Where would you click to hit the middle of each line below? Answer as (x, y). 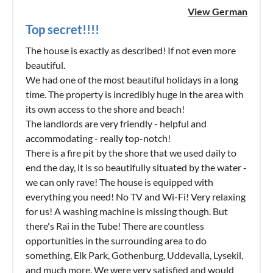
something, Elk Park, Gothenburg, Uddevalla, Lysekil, (134, 255)
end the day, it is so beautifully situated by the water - (136, 167)
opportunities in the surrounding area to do (116, 240)
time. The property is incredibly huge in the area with (135, 94)
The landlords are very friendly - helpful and (116, 123)
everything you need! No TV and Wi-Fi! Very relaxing (136, 196)
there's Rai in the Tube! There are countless (115, 225)
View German (218, 11)
